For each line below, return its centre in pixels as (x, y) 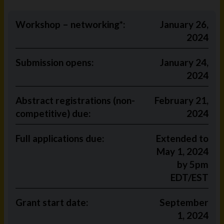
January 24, (184, 62)
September (184, 202)
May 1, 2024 (182, 151)
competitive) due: (53, 113)
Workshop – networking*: (71, 24)
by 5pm (192, 164)
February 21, (181, 100)
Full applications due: (60, 138)
